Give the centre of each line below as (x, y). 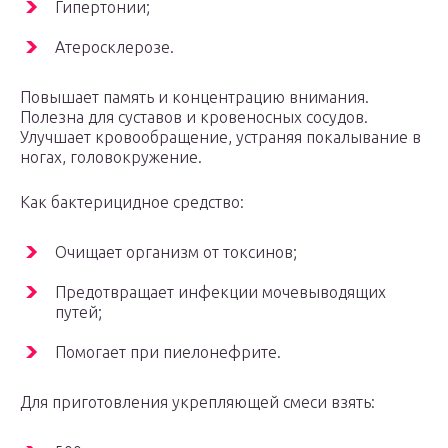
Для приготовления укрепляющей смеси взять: (197, 402)
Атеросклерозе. (114, 47)
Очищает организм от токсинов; (176, 252)
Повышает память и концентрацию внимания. (194, 97)
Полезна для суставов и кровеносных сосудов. (194, 117)
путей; (78, 312)
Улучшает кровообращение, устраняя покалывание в (220, 137)
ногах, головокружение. (111, 157)
